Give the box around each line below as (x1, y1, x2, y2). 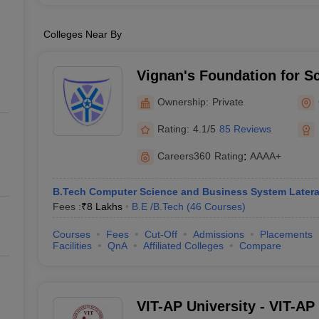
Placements (259, 229, 313, 240)
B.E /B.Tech (131, 201, 184, 212)
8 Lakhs (86, 201, 122, 212)
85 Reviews (219, 122, 271, 135)
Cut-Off (144, 229, 177, 240)
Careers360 (157, 150, 211, 162)
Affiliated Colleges (142, 240, 224, 251)
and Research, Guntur (136, 86, 286, 102)
